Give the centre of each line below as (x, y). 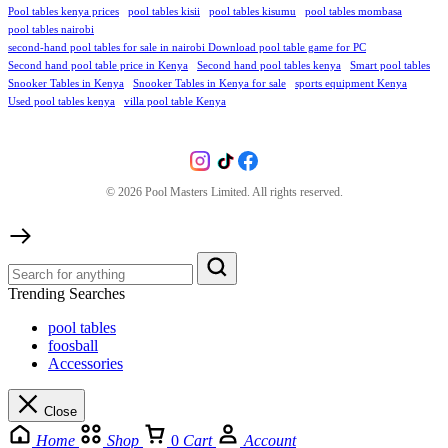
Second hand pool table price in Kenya (98, 66)
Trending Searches (66, 294)
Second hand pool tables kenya (269, 66)
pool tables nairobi (51, 30)
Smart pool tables (390, 66)
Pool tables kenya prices (63, 12)
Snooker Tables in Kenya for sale (209, 84)
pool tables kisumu (252, 12)
